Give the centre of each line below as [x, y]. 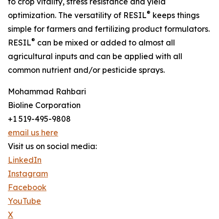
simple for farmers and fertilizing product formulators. [109, 29]
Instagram [28, 174]
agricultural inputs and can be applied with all [95, 56]
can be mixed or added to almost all [105, 43]
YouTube [24, 201]
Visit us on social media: [52, 146]
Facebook [27, 187]
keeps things [175, 15]
